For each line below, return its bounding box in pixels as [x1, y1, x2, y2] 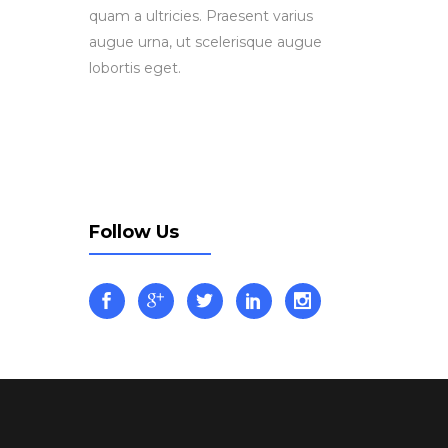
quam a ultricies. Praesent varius [88, 6, 313, 25]
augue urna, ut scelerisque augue [88, 32, 322, 51]
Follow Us [88, 220, 179, 243]
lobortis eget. [88, 58, 181, 77]
